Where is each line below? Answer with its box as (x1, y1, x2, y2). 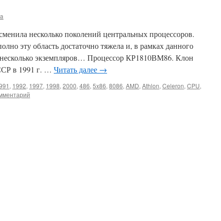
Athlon (142, 81, 159, 90)
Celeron (162, 81, 184, 90)
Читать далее (54, 64, 99, 74)
